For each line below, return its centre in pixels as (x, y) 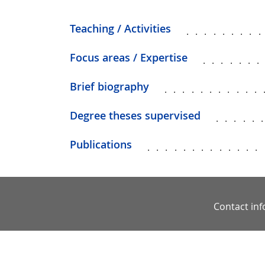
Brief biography (109, 86)
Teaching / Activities (120, 28)
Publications (101, 144)
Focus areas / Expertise (129, 57)
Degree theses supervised (135, 115)
